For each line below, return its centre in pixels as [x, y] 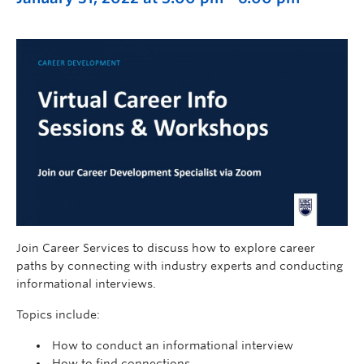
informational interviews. [86, 283]
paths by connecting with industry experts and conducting [180, 265]
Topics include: [58, 314]
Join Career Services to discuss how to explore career [166, 247]
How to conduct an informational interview [173, 345]
